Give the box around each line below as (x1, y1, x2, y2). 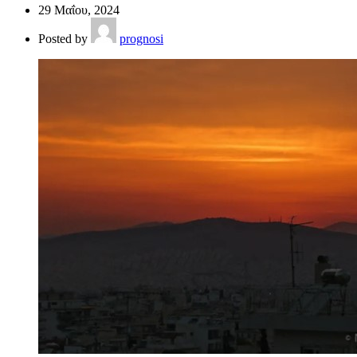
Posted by (38, 31, 91, 45)
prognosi (120, 31, 163, 45)
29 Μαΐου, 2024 (38, 2, 120, 17)
